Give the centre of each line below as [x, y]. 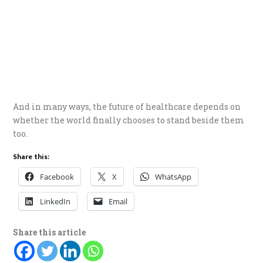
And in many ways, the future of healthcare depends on [127, 107]
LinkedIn [55, 202]
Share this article [50, 232]
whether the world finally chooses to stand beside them [129, 120]
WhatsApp [173, 177]
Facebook [57, 177]
